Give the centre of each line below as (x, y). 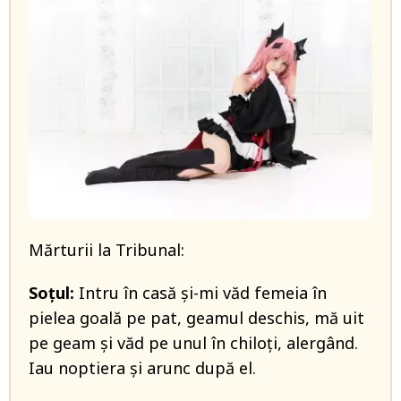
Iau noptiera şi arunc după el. (142, 368)
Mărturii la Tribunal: (107, 250)
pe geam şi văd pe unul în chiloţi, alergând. (193, 343)
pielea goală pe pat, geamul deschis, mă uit (196, 318)
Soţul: (51, 293)
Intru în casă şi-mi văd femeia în (200, 293)
